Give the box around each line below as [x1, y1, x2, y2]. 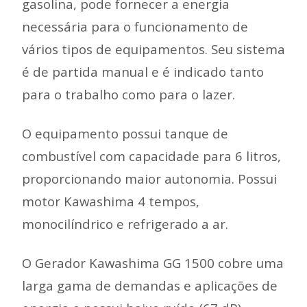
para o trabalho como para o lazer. [22, 86, 235, 103]
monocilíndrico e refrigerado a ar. [22, 215, 228, 232]
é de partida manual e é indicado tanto [22, 63, 264, 80]
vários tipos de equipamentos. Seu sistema [22, 40, 285, 58]
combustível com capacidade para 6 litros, [22, 147, 281, 164]
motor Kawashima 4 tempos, [22, 193, 199, 210]
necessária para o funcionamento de [22, 18, 248, 35]
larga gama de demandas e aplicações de [22, 277, 278, 294]
